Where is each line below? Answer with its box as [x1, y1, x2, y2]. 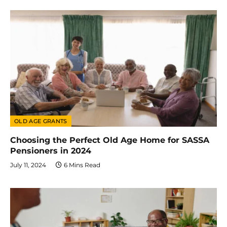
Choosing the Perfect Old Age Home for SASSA [10, 135, 209, 145]
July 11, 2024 [10, 161, 46, 169]
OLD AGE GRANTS [14, 117, 67, 125]
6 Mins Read [64, 161, 100, 169]
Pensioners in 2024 [10, 145, 91, 156]
